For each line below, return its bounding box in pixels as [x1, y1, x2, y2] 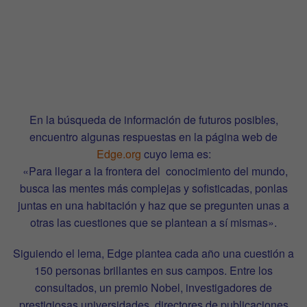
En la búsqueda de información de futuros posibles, [29, 111, 278, 127]
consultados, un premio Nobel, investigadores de [35, 279, 272, 295]
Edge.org [96, 145, 141, 162]
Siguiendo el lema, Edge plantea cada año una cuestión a [13, 245, 294, 261]
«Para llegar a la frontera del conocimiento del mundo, [22, 162, 288, 179]
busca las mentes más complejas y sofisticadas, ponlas [19, 180, 288, 196]
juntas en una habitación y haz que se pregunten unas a [18, 197, 289, 213]
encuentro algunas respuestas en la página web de [29, 128, 278, 145]
